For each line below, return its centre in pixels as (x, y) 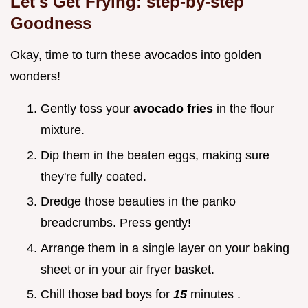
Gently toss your (87, 109)
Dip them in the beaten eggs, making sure (155, 155)
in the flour (245, 109)
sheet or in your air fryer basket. (128, 269)
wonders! (35, 77)
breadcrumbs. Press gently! (116, 223)
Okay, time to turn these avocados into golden (136, 55)
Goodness (51, 23)
